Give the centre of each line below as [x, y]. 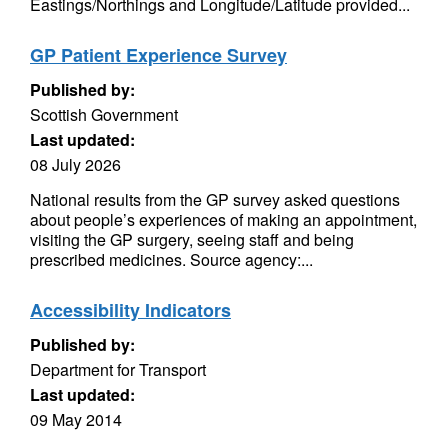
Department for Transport [118, 369]
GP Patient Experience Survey [158, 55]
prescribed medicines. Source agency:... [171, 259]
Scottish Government [104, 114]
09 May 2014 [76, 419]
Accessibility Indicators [130, 310]
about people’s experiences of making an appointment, [223, 219]
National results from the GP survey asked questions [215, 199]
